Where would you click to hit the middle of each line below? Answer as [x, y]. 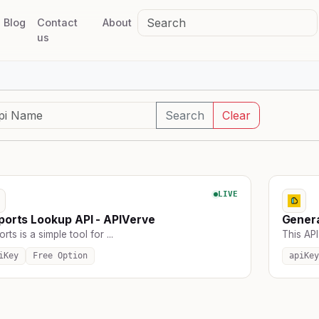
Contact [58, 23]
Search [184, 115]
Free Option [60, 255]
